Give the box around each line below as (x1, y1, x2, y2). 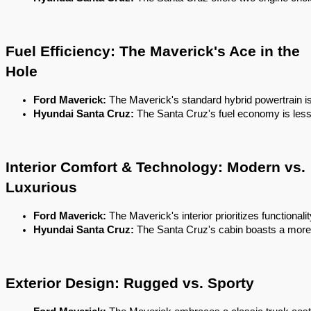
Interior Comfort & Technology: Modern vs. (6, 159, 305, 176)
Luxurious (6, 179, 77, 196)
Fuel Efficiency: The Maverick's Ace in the (6, 43, 300, 60)
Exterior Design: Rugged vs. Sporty (6, 275, 254, 292)
